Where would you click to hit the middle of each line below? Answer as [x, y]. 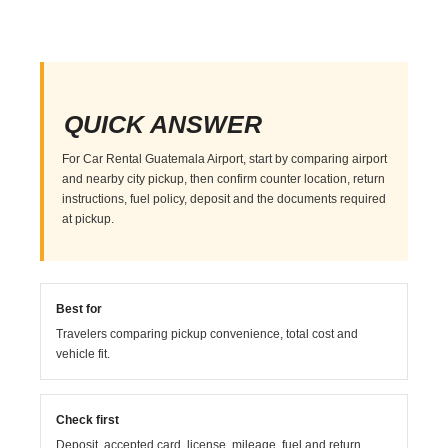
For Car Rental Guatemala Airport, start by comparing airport [225, 158]
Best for [79, 308]
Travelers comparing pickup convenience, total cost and [207, 333]
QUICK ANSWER [163, 123]
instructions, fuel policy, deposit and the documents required [224, 198]
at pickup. [88, 218]
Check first [88, 419]
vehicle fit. [83, 353]
